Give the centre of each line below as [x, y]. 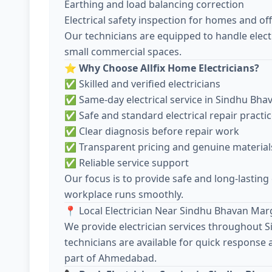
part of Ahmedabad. [110, 258]
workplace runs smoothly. [124, 194]
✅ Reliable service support [127, 163]
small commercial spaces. [123, 52]
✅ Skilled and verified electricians [142, 84]
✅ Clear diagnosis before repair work [152, 131]
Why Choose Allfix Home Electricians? [169, 68]
